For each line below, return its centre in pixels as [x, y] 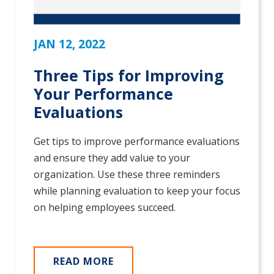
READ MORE [83, 261]
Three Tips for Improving [129, 76]
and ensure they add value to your [112, 158]
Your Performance [103, 94]
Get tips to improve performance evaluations [137, 142]
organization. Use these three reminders [127, 175]
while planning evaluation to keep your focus [137, 191]
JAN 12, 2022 [69, 44]
